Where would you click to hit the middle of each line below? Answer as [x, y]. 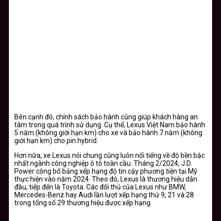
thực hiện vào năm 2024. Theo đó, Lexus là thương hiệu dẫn [106, 179]
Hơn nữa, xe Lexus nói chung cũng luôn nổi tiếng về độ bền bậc [110, 155]
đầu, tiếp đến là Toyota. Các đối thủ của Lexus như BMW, [100, 187]
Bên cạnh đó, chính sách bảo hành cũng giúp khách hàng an [106, 117]
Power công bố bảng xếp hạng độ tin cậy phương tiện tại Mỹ [106, 171]
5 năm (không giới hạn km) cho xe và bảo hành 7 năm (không [108, 132]
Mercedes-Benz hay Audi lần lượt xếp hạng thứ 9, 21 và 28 [104, 195]
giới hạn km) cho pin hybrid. [56, 140]
